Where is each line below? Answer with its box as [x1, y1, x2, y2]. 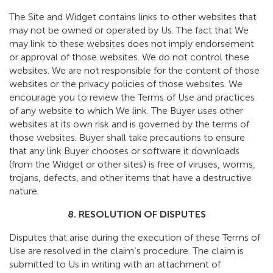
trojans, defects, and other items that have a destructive [9, 172, 252, 184]
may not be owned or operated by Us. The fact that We [9, 24, 249, 37]
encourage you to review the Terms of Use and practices [9, 91, 255, 104]
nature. [9, 185, 39, 197]
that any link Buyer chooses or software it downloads [9, 145, 239, 157]
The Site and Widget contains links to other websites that [9, 11, 257, 23]
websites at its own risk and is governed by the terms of [9, 118, 249, 130]
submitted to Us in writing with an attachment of [9, 258, 221, 271]
